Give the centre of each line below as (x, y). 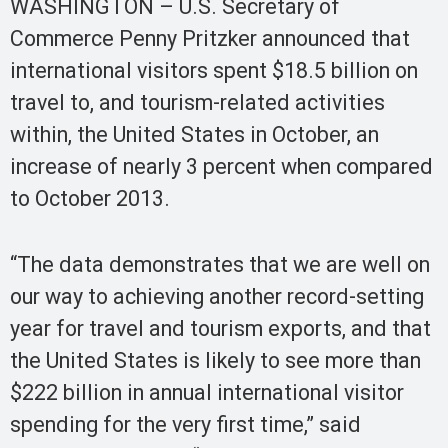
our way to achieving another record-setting (217, 297)
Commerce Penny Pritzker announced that (210, 38)
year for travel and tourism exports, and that (220, 329)
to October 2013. (90, 198)
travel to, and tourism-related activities (197, 102)
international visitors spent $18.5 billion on (214, 70)
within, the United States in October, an (194, 134)
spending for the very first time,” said (185, 425)
